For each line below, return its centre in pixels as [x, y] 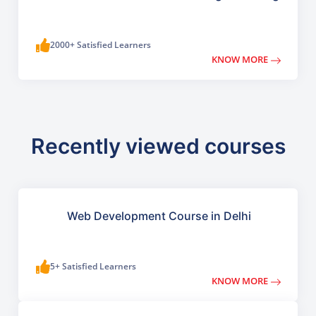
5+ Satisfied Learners [93, 267]
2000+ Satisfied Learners [101, 45]
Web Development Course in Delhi [159, 216]
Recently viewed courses [158, 146]
